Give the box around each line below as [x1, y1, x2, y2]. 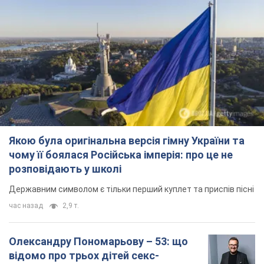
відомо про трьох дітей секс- [9, 249, 159, 262]
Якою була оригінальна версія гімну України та [9, 134, 245, 147]
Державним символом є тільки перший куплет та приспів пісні [9, 184, 254, 194]
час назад [9, 202, 43, 210]
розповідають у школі [9, 163, 121, 176]
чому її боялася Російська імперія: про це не [9, 148, 233, 161]
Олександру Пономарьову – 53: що [9, 235, 188, 248]
